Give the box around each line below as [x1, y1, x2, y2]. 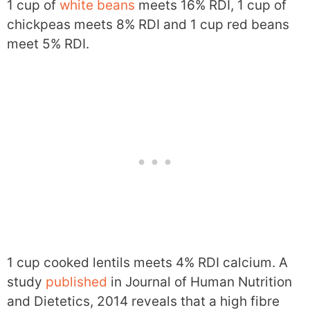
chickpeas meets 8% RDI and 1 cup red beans [7, 16, 289, 33]
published [46, 274, 107, 291]
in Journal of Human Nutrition [107, 274, 292, 291]
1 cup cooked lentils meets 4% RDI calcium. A [7, 255, 288, 271]
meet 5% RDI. [7, 35, 89, 52]
